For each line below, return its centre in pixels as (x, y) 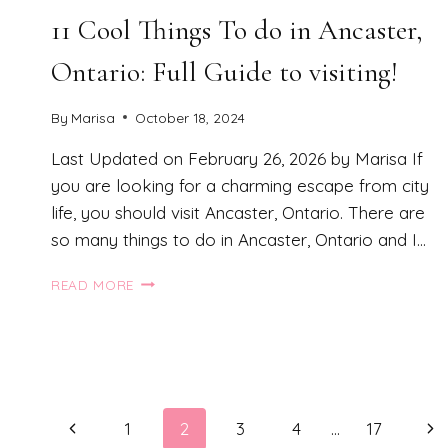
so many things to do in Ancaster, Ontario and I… (238, 239)
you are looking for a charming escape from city (240, 185)
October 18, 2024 (190, 117)
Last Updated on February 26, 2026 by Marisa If (237, 158)
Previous (96, 428)
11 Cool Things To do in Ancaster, (237, 29)
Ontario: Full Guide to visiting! (224, 71)
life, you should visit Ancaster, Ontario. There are (238, 212)
